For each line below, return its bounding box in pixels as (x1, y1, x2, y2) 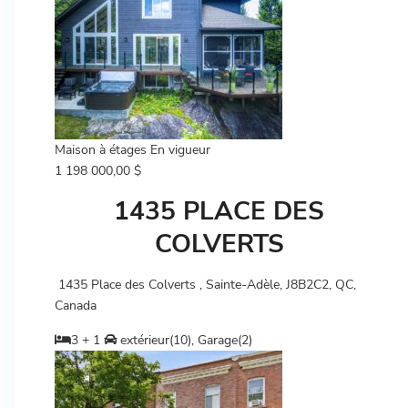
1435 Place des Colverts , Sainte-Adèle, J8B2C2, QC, (55, 276, 356, 293)
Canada (55, 297, 97, 314)
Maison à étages (55, 141, 147, 158)
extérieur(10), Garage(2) (117, 331, 252, 349)
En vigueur (150, 141, 210, 158)
